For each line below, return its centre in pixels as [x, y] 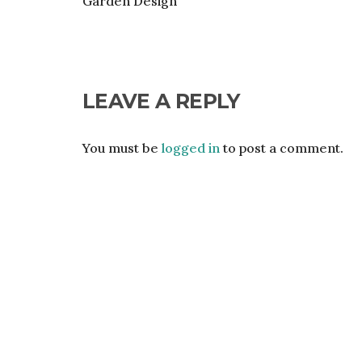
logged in [191, 148]
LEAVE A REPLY [161, 101]
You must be [122, 148]
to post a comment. [282, 148]
